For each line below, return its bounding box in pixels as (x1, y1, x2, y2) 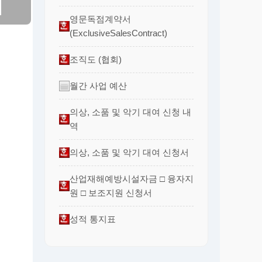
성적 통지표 (70, 213, 116, 224)
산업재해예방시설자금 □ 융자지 (70, 173, 194, 184)
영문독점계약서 (70, 13, 131, 24)
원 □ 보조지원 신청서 (70, 187, 152, 198)
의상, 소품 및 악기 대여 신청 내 (70, 106, 191, 117)
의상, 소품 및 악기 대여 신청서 (70, 147, 189, 157)
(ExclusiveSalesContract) (70, 27, 167, 38)
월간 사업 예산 (70, 80, 127, 91)
